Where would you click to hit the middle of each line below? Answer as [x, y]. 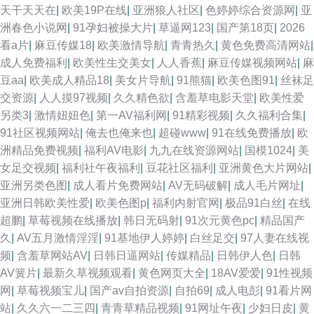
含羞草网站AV [52, 255]
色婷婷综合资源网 [250, 10]
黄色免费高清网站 [266, 45]
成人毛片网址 [267, 185]
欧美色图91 [246, 80]
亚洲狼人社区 [166, 10]
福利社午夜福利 [101, 168]
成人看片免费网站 [118, 185]
